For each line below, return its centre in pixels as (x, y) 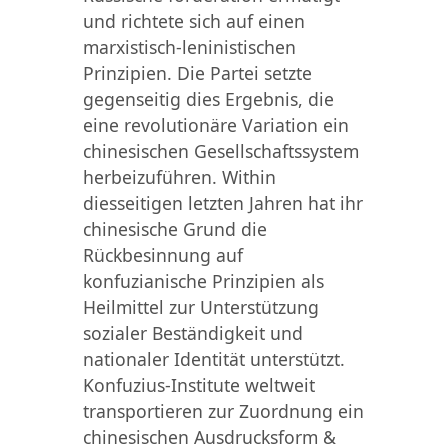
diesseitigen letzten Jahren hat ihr (222, 202)
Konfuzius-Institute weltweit (198, 384)
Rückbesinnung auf (162, 254)
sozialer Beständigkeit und (192, 332)
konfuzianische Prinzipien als (203, 280)
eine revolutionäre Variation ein (215, 124)
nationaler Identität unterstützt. (213, 358)
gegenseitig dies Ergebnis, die (208, 98)
